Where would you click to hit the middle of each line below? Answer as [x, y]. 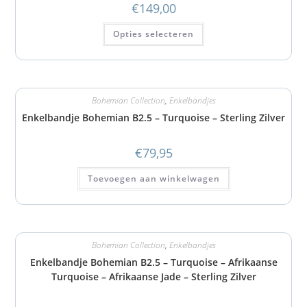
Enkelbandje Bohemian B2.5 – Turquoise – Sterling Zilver [153, 118]
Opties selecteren [153, 34]
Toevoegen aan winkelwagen [153, 179]
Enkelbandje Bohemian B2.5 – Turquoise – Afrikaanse [153, 262]
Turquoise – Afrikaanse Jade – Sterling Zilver [153, 277]
